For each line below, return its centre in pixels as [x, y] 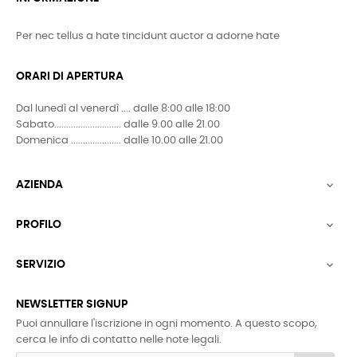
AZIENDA [39, 185]
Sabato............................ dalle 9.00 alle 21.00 [118, 125]
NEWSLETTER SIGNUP [72, 305]
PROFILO [39, 225]
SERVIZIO [41, 265]
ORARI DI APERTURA [70, 77]
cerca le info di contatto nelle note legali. [119, 340]
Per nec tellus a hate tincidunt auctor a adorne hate [148, 37]
